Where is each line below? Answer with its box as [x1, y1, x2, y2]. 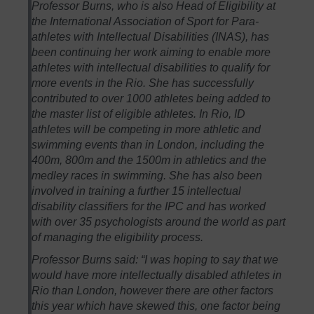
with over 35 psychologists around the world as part [32, 215, 286, 228]
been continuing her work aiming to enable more [32, 46, 271, 58]
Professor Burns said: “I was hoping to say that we [32, 253, 279, 266]
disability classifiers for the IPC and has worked [32, 200, 266, 212]
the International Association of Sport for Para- [32, 15, 259, 27]
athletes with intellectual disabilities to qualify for [32, 61, 271, 74]
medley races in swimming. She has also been [32, 169, 263, 182]
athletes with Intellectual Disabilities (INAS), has [32, 30, 270, 43]
